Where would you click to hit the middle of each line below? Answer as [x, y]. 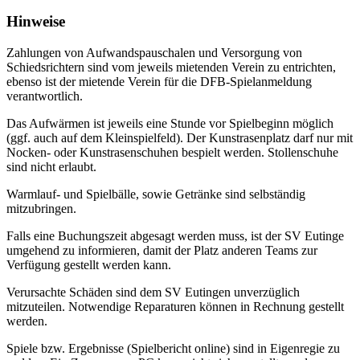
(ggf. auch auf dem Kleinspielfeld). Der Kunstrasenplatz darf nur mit [180, 137]
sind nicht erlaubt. [51, 166]
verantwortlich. [45, 96]
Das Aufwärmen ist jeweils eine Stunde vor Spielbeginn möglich [170, 123]
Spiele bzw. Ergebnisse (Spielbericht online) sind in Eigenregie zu [173, 348]
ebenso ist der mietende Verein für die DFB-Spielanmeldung [159, 81]
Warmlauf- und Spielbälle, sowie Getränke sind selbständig [156, 194]
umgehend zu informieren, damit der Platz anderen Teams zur [162, 250]
